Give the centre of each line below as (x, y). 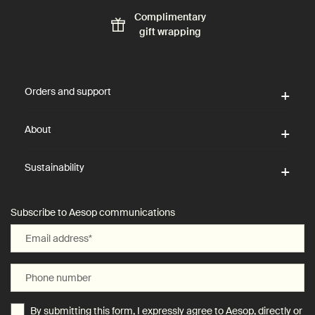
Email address (57, 238)
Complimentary (170, 17)
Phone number (58, 277)
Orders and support (68, 91)
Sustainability (54, 167)
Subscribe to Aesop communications (93, 212)
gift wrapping (170, 31)
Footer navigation (45, 62)
